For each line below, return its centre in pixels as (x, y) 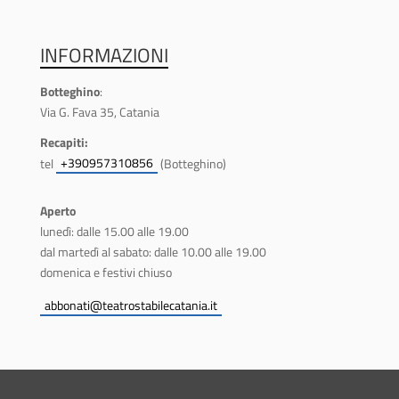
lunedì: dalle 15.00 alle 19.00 (114, 232)
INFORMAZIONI (104, 56)
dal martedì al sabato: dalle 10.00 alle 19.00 (153, 252)
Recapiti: (64, 142)
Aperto (57, 211)
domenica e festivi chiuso (106, 273)
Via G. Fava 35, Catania (99, 112)
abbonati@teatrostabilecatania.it (130, 305)
